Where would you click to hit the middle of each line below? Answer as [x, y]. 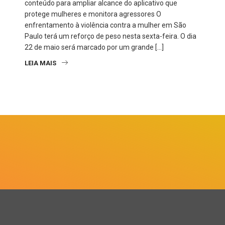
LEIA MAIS [40, 63]
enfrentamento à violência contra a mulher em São [105, 25]
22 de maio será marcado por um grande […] [94, 47]
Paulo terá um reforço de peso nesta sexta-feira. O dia [110, 36]
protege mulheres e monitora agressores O [93, 14]
